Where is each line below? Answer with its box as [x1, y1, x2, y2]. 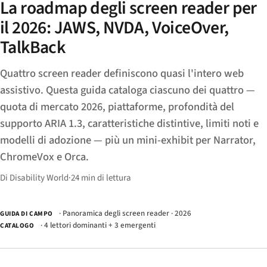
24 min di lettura [71, 171, 131, 184]
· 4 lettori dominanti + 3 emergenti [38, 219, 156, 231]
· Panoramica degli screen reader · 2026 [57, 207, 192, 219]
